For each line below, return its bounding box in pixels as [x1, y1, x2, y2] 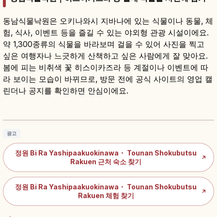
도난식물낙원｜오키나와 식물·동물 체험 [10, 104, 148, 114]
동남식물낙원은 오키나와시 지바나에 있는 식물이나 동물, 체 [3, 16, 213, 26]
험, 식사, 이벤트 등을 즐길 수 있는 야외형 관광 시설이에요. [3, 28, 209, 38]
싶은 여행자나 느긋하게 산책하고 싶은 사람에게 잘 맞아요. [3, 51, 208, 61]
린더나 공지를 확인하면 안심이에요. [3, 86, 128, 96]
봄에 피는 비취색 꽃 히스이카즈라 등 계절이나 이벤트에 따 [3, 62, 208, 73]
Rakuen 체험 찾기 [77, 191, 134, 200]
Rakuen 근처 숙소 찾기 [70, 157, 141, 166]
